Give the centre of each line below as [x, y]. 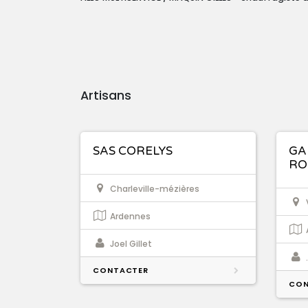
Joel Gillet [131, 244]
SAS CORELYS [133, 151]
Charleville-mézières [155, 189]
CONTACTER [121, 271]
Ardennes [130, 217]
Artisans [106, 96]
